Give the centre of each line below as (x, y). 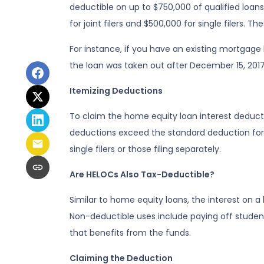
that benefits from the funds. (130, 233)
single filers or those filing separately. (145, 149)
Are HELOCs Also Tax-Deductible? (142, 174)
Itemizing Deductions (116, 91)
